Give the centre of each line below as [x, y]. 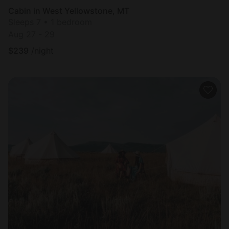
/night [42, 51]
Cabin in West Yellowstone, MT [69, 11]
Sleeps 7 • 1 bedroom [50, 22]
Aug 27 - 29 [31, 35]
